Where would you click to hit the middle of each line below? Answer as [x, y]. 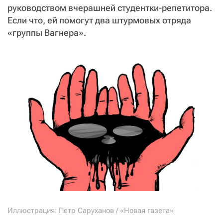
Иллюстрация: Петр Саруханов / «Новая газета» [91, 211]
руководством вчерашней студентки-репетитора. [110, 7]
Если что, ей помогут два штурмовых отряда [99, 20]
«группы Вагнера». [47, 32]
